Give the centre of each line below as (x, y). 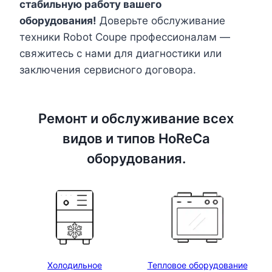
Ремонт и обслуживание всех (136, 119)
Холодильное (75, 265)
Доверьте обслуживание (161, 21)
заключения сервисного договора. (108, 70)
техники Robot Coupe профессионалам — (125, 37)
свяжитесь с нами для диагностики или (121, 54)
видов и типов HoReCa (136, 139)
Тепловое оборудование (197, 265)
